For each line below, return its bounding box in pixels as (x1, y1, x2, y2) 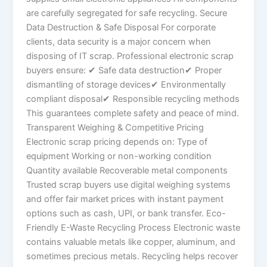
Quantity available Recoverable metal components (26, 165, 228, 176)
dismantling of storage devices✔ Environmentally (26, 79, 226, 91)
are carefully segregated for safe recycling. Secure (26, 8, 228, 19)
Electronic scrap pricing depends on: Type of (26, 136, 208, 148)
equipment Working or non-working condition (26, 151, 212, 162)
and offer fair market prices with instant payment (26, 194, 224, 205)
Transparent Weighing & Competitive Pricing (26, 122, 204, 133)
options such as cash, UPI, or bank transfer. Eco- (26, 208, 226, 219)
